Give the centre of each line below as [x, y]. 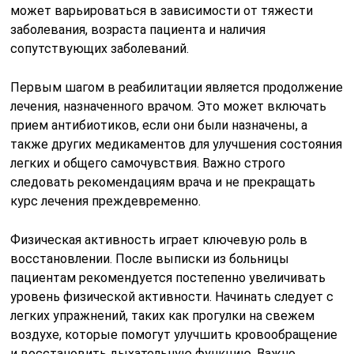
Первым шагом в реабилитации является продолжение [177, 88]
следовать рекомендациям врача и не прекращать [163, 183]
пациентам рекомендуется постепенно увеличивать [168, 278]
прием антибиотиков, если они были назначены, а [159, 126]
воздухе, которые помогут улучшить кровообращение [174, 335]
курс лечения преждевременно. [106, 201]
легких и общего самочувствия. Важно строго [148, 164]
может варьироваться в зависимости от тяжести [162, 11]
